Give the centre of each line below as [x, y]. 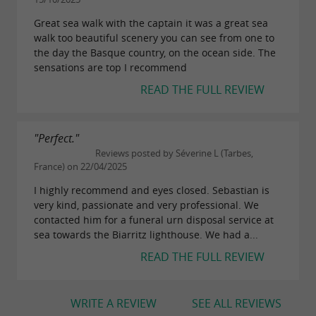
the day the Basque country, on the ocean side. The [155, 53]
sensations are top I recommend [110, 68]
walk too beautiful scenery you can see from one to [154, 38]
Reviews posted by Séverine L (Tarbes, [173, 154]
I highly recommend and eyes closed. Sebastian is [152, 190]
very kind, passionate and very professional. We [146, 205]
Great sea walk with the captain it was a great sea [151, 23]
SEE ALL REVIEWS [237, 303]
